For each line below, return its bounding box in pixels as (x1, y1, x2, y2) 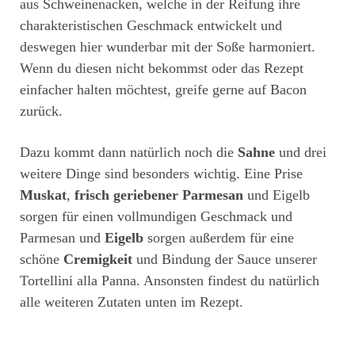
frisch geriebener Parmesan (74, 187, 243, 204)
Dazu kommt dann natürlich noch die (20, 144, 238, 161)
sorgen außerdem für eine (143, 230, 294, 246)
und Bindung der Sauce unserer (132, 251, 317, 268)
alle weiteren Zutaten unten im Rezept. (20, 294, 243, 311)
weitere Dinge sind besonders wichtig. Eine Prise (20, 166, 303, 182)
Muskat (20, 187, 67, 204)
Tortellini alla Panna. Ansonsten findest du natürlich (20, 273, 319, 289)
